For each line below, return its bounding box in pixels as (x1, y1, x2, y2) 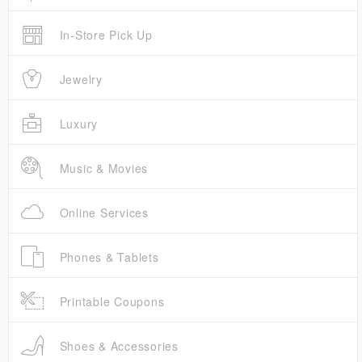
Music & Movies (55, 160, 148, 177)
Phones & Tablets (55, 249, 159, 266)
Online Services (55, 204, 149, 221)
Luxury (55, 116, 98, 133)
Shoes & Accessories (55, 338, 179, 355)
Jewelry (55, 71, 103, 88)
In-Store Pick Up (55, 27, 153, 44)
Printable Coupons (55, 293, 165, 310)
